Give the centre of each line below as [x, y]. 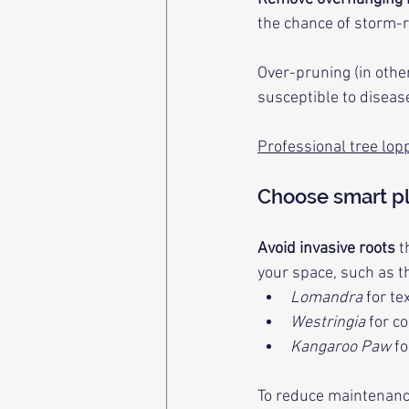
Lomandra [326, 298]
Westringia [328, 323]
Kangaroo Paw [341, 347]
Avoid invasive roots [326, 249]
